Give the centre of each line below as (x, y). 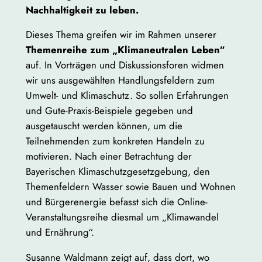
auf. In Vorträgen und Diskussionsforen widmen (125, 65)
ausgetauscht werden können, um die (104, 126)
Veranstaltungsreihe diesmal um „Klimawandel (122, 217)
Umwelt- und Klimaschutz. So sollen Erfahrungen (127, 96)
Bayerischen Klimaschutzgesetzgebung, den (118, 172)
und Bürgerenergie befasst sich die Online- (116, 202)
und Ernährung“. (60, 232)
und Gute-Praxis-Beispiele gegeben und (109, 111)
